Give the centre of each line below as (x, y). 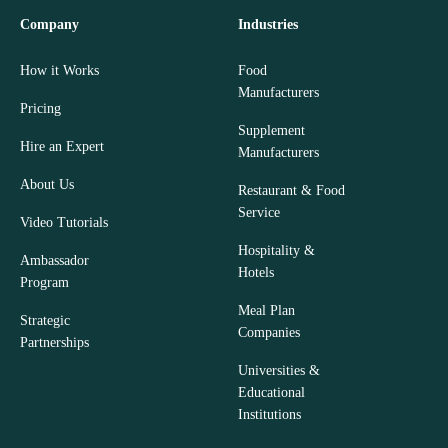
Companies (269, 333)
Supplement (271, 131)
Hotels (256, 273)
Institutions (269, 415)
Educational (271, 393)
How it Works (59, 71)
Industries (268, 25)
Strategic (45, 321)
